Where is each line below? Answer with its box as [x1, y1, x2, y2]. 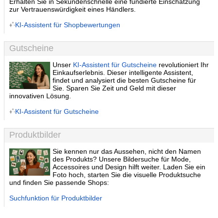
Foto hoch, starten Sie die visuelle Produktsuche [53, 171, 201, 179]
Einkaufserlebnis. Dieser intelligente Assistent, [53, 69, 194, 76]
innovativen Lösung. [9, 92, 71, 100]
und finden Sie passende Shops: [9, 179, 109, 186]
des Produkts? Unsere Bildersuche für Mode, [53, 155, 191, 163]
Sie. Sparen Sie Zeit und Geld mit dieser [53, 84, 177, 92]
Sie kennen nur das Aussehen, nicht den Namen [53, 147, 201, 155]
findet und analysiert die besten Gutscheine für [53, 76, 197, 84]
